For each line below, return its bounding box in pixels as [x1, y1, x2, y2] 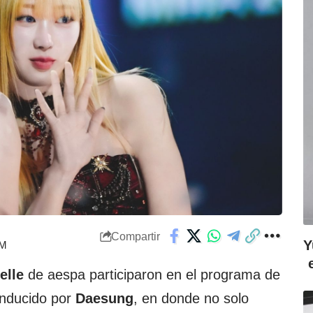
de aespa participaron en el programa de [24, 267, 280, 283]
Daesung [75, 291, 133, 307]
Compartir [110, 230, 160, 242]
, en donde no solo [133, 291, 249, 307]
